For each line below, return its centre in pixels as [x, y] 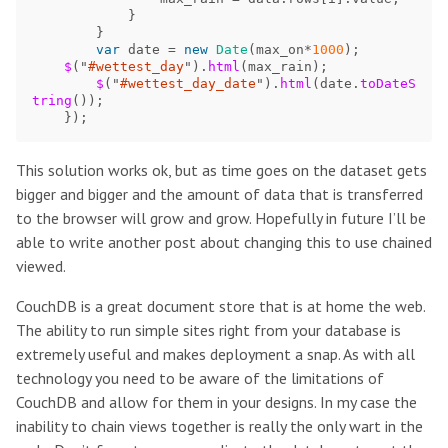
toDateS [388, 83]
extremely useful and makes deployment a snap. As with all [215, 354]
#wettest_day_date [188, 83]
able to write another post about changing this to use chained [224, 242]
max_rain [280, 66]
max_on [280, 49]
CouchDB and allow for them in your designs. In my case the [216, 402]
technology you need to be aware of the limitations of [200, 378]
